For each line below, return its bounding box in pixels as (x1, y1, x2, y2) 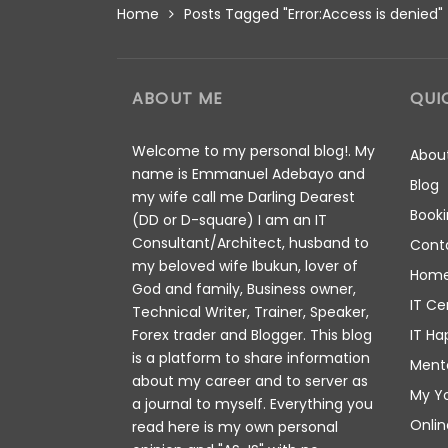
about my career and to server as (132, 371, 368, 391)
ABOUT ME (132, 87, 224, 110)
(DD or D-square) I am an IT (132, 210, 327, 230)
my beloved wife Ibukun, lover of (132, 256, 358, 276)
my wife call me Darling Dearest (132, 187, 355, 207)
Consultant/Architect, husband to (132, 233, 369, 253)
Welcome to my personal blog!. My (132, 141, 375, 161)
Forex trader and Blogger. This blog (132, 325, 372, 345)
